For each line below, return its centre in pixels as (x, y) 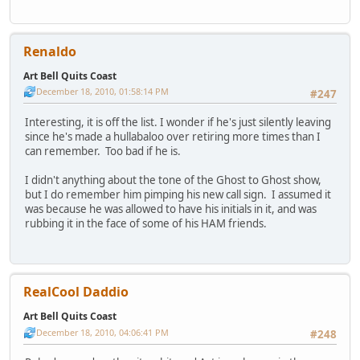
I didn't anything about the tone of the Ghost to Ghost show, (173, 180)
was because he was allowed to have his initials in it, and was (171, 209)
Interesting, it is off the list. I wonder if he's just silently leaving (178, 122)
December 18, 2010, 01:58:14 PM (102, 92)
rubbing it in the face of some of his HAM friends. (146, 223)
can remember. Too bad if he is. (104, 151)
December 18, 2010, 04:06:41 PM (102, 332)
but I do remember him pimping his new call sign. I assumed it (178, 194)
